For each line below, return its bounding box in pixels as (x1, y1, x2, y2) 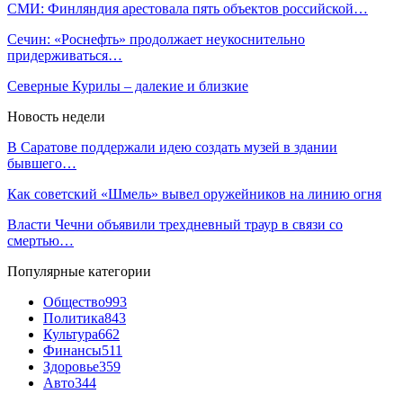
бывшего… (7, 155, 76, 171)
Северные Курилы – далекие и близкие (7, 77, 248, 94)
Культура (43, 326, 98, 342)
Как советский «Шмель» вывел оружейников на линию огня (7, 185, 381, 201)
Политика (43, 309, 104, 326)
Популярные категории (7, 263, 151, 279)
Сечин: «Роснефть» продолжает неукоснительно (7, 31, 305, 47)
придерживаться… (7, 47, 122, 63)
